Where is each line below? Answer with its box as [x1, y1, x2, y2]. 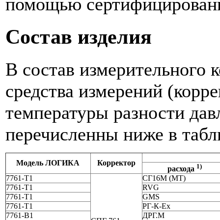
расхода [167, 164, 197, 173]
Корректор [97, 158, 136, 167]
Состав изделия [5, 25, 152, 48]
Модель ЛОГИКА [16, 158, 80, 167]
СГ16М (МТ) [142, 173, 186, 182]
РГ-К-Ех [142, 201, 170, 210]
